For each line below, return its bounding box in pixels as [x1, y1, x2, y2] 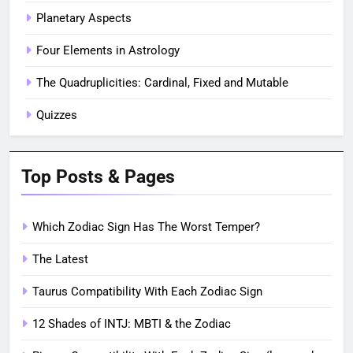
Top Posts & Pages [21, 165, 175, 188]
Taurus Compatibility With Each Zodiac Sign [32, 284, 262, 299]
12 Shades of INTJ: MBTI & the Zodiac [32, 316, 231, 331]
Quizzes [36, 107, 77, 122]
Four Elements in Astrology [36, 43, 180, 58]
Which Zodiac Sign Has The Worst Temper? [32, 219, 260, 234]
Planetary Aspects [36, 10, 132, 25]
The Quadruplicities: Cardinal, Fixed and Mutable [36, 75, 288, 90]
